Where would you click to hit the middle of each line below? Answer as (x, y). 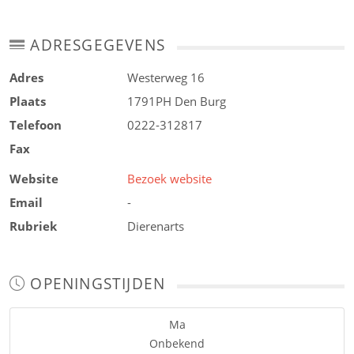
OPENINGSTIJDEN (96, 283)
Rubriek (33, 226)
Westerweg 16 (166, 77)
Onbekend (177, 343)
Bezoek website (170, 179)
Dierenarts (156, 226)
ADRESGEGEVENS (96, 45)
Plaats (28, 101)
